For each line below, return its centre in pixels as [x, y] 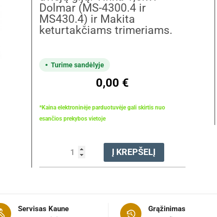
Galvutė [71, 165]
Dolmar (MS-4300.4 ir [92, 8]
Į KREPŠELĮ [134, 152]
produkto [73, 143]
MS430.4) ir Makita [87, 19]
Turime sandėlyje [77, 65]
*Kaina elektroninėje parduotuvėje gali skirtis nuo [102, 108]
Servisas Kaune [44, 209]
